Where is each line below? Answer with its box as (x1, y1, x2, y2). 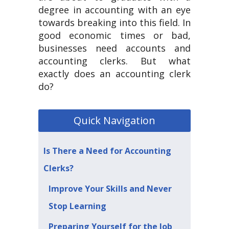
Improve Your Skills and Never (49, 183, 172, 194)
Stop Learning (49, 200, 106, 212)
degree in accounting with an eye (38, 4, 191, 16)
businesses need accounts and (38, 42, 191, 54)
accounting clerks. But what (38, 55, 191, 67)
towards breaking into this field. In (38, 16, 191, 29)
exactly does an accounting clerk (38, 67, 191, 80)
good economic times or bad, (38, 29, 191, 41)
